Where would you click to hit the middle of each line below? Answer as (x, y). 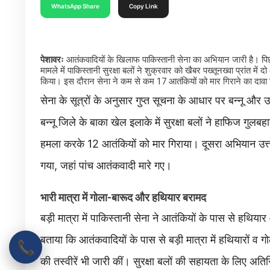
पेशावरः (53, 60)
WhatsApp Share (75, 6)
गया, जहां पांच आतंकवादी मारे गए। (106, 166)
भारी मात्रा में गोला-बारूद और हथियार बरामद (123, 198)
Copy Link (143, 6)
